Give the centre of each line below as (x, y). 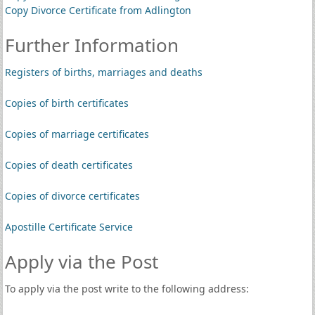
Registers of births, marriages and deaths (103, 72)
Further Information (91, 45)
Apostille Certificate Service (69, 227)
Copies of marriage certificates (77, 134)
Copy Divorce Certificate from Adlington (98, 10)
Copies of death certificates (69, 165)
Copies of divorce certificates (72, 196)
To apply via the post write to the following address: (127, 289)
